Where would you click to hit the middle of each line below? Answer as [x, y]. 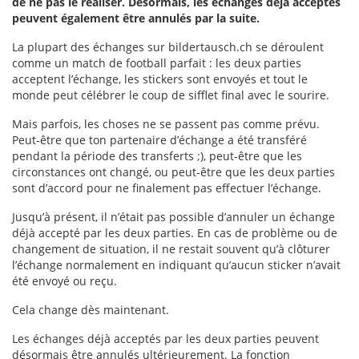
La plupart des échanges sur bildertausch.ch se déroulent [168, 47]
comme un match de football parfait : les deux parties [157, 63]
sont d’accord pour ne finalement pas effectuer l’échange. [167, 188]
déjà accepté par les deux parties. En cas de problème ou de [175, 233]
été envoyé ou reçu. [65, 281]
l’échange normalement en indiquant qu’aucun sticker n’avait [176, 265]
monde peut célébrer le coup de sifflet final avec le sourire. [171, 95]
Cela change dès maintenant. [91, 310]
